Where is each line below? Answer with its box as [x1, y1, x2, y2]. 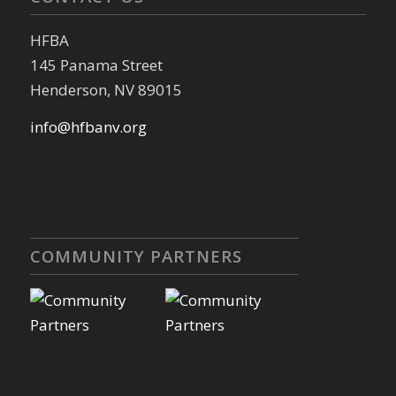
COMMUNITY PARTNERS [29, 244, 242, 267]
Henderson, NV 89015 [29, 79, 182, 100]
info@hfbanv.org [29, 117, 147, 138]
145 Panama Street [29, 54, 163, 75]
